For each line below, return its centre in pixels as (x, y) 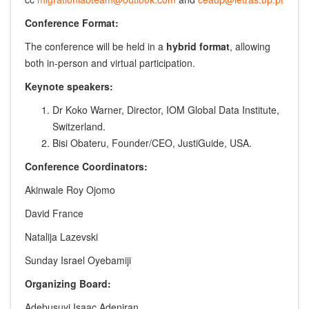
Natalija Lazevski (61, 237)
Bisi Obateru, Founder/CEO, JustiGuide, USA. (152, 143)
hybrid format (198, 47)
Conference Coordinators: (86, 167)
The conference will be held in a (94, 47)
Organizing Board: (68, 284)
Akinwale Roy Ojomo (70, 190)
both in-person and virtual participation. (110, 63)
